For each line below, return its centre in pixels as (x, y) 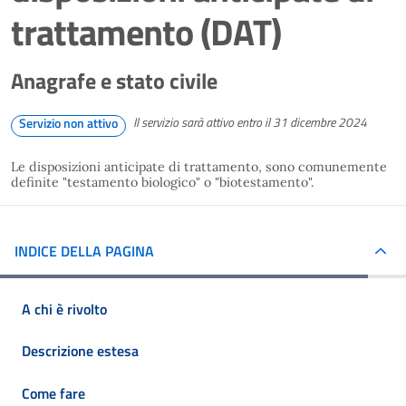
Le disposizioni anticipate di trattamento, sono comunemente (199, 167)
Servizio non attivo (68, 123)
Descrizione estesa (80, 351)
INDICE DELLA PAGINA (84, 251)
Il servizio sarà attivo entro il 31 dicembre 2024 (250, 122)
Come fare (53, 393)
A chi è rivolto (64, 309)
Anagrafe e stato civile (114, 81)
